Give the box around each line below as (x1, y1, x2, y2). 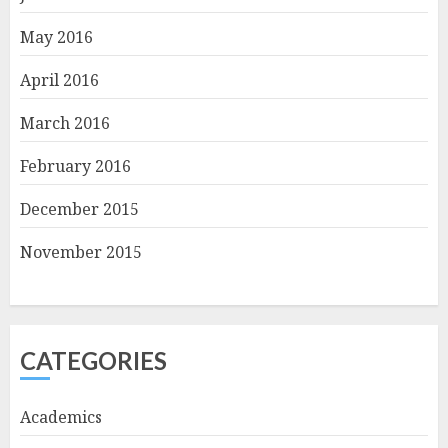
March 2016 (20, 111, 110, 134)
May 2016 (20, 25, 93, 48)
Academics (20, 405, 102, 428)
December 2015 (20, 197, 139, 220)
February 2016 (20, 154, 131, 177)
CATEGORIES (20, 345, 167, 375)
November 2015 (20, 240, 142, 263)
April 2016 (20, 68, 99, 91)
